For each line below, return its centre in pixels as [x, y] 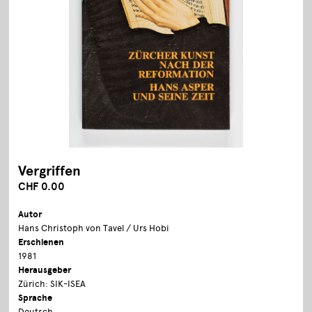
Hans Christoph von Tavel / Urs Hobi [94, 228]
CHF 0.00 [42, 186]
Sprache [36, 298]
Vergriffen [50, 171]
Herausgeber [45, 270]
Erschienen [41, 242]
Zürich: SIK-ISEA [52, 283]
